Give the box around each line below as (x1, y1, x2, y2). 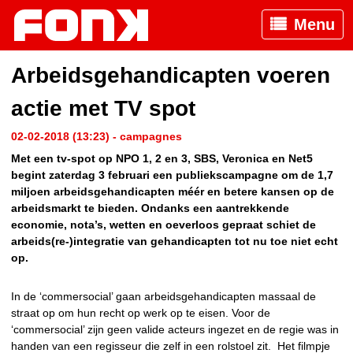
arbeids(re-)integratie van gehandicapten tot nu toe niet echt (11, 235, 338, 248)
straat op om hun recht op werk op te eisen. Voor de (11, 307, 270, 320)
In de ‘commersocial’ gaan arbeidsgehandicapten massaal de (11, 290, 316, 303)
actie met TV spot (11, 96, 195, 121)
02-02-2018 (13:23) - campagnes (11, 130, 182, 143)
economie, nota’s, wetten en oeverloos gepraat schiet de (11, 218, 316, 232)
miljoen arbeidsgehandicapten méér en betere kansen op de (11, 185, 334, 199)
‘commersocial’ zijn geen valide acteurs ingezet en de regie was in (11, 323, 339, 336)
